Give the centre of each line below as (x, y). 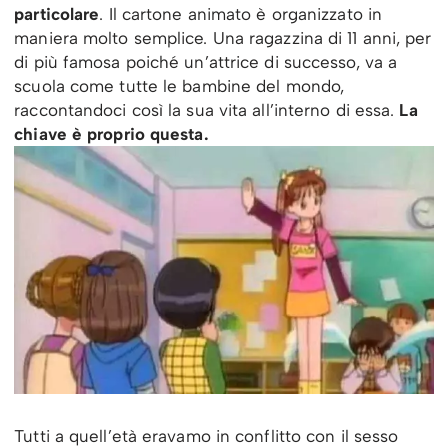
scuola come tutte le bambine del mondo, (179, 85)
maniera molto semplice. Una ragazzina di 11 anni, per (223, 37)
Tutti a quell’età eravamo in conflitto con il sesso (206, 435)
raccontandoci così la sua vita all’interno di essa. (204, 109)
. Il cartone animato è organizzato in (241, 13)
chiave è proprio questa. (111, 133)
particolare (57, 13)
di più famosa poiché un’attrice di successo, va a (206, 61)
